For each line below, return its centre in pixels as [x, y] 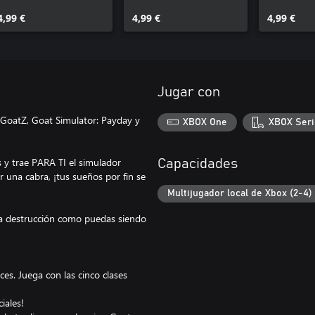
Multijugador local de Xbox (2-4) [240, 194]
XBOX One [205, 122]
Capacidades [198, 163]
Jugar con [189, 92]
